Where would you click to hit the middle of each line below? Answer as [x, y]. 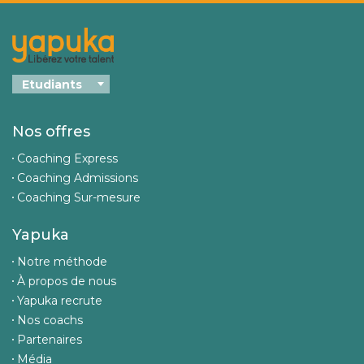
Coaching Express [67, 159]
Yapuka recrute [60, 301]
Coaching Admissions [78, 178]
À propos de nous [67, 282]
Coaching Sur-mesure [79, 198]
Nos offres [51, 132]
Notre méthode [62, 262]
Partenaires [50, 340]
